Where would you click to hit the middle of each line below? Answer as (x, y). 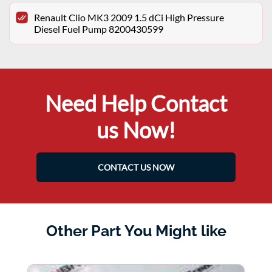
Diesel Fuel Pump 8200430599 (99, 29)
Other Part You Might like (136, 231)
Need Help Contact (136, 104)
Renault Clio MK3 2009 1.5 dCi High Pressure (129, 18)
